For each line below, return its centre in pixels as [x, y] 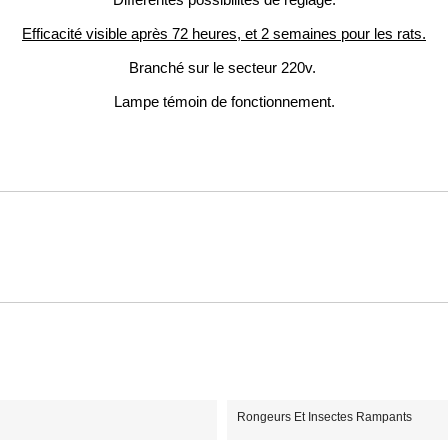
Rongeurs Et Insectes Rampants [324, 417]
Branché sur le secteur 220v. [224, 68]
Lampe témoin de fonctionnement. [224, 102]
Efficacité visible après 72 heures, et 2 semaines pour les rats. [224, 34]
